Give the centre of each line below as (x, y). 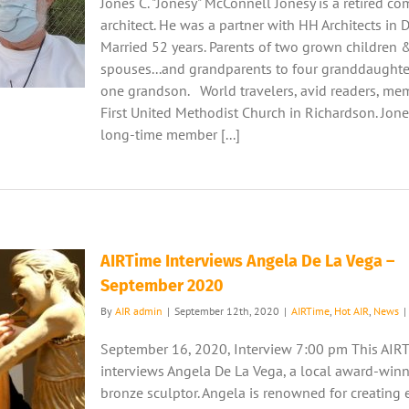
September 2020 (162, 286)
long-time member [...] (170, 134)
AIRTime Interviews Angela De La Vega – (247, 261)
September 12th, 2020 (227, 311)
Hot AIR (351, 311)
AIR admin (139, 311)
